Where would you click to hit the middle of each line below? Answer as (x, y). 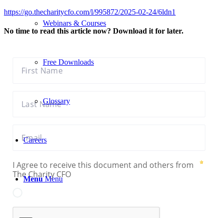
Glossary (56, 101)
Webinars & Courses (74, 23)
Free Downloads (68, 62)
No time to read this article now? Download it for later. (94, 31)
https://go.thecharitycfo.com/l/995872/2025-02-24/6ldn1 (90, 12)
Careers (35, 140)
